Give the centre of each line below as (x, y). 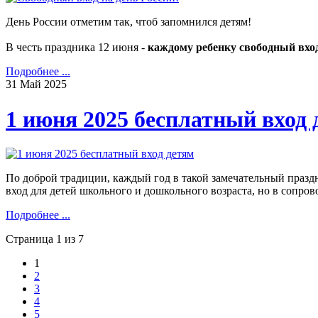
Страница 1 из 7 (45, 238)
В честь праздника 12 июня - (77, 48)
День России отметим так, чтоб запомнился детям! (128, 22)
